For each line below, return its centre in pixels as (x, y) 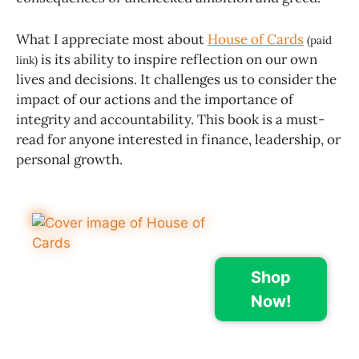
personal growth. (69, 160)
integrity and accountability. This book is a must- (170, 120)
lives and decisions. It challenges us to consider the (176, 80)
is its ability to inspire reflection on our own (179, 60)
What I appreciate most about (112, 40)
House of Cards (256, 40)
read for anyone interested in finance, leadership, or (178, 140)
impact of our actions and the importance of (155, 100)
